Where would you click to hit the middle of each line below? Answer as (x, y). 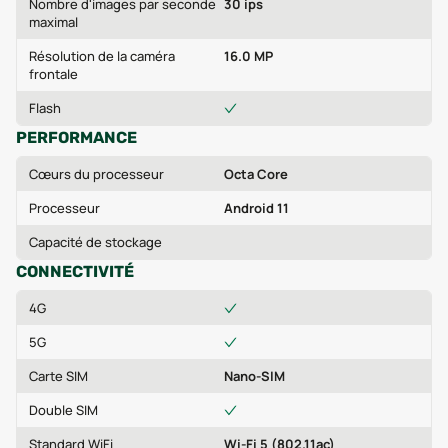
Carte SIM (58, 376)
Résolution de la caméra (102, 56)
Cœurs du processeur (96, 174)
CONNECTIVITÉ (75, 271)
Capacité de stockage (95, 242)
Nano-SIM (254, 376)
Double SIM (63, 410)
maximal (53, 22)
